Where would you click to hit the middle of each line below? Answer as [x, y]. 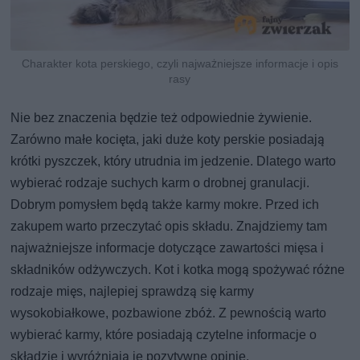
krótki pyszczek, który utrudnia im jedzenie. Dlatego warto [174, 162]
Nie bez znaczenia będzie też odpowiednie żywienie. [162, 118]
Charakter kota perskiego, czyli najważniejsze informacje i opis [180, 64]
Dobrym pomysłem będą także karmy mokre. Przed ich [165, 205]
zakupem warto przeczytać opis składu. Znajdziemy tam [169, 227]
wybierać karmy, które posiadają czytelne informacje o [164, 335]
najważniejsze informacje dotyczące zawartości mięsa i [168, 248]
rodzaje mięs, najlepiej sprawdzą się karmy [133, 292]
